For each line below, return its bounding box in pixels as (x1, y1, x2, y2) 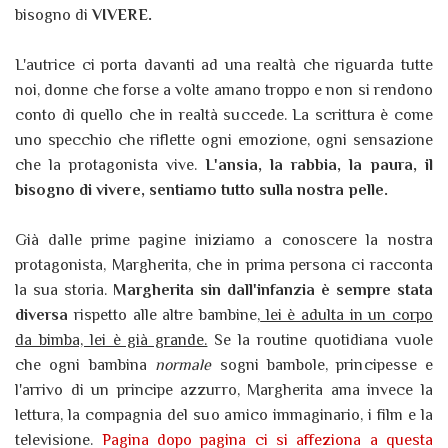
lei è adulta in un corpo (260, 306, 433, 325)
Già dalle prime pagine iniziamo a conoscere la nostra (15, 231, 433, 250)
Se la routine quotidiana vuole (207, 331, 433, 350)
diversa (15, 306, 69, 325)
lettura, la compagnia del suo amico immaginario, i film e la (15, 406, 433, 425)
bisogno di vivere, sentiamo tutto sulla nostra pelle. (15, 181, 392, 200)
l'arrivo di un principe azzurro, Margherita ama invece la (15, 381, 433, 400)
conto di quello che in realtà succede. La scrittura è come (15, 106, 433, 125)
